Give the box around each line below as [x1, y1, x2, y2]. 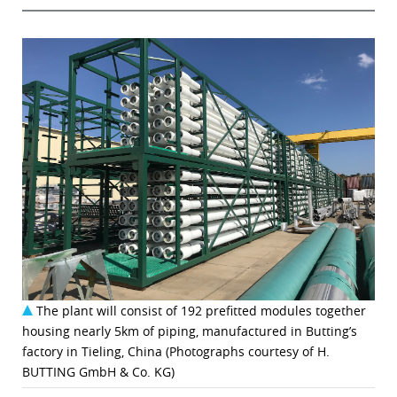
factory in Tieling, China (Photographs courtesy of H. [22, 342, 330, 360]
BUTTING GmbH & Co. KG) [22, 362, 175, 380]
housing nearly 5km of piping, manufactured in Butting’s [22, 322, 357, 339]
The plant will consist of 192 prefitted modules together [36, 301, 366, 319]
